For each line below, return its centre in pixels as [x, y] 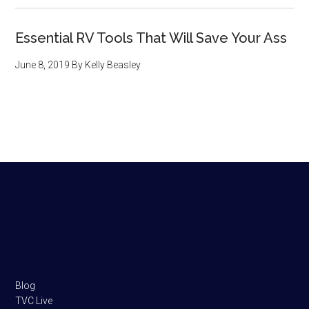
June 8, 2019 [43, 65]
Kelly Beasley [113, 65]
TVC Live [34, 301]
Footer [47, 215]
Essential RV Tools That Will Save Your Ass [151, 38]
